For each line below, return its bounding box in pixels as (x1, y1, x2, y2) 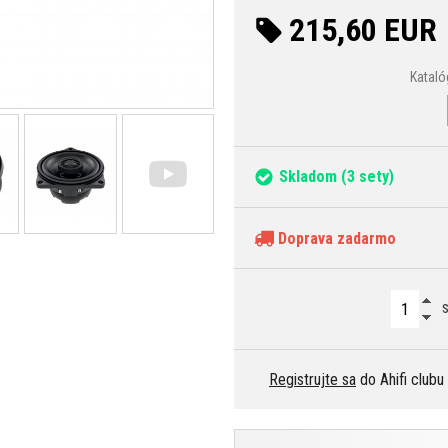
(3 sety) (337, 166, 394, 186)
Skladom (279, 166, 337, 186)
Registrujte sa (269, 369, 356, 389)
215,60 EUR (289, 10, 437, 49)
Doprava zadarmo (274, 228, 396, 248)
